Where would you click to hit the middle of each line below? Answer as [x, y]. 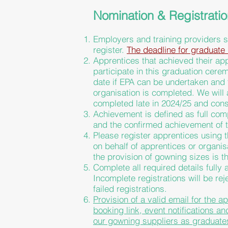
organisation [117, 92]
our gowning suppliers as [143, 221]
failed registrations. [130, 189]
